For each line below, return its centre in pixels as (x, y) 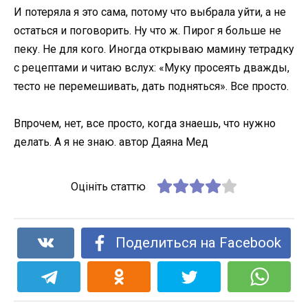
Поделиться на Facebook (198, 243)
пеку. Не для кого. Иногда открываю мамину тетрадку (154, 49)
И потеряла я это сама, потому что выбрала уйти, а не (150, 12)
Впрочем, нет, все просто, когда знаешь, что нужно (145, 124)
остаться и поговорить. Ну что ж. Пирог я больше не (147, 30)
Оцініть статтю (109, 187)
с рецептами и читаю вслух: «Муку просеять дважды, (152, 67)
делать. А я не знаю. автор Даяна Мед (111, 142)
